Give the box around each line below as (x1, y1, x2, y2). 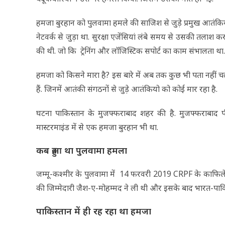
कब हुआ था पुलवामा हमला (36, 144, 127, 156)
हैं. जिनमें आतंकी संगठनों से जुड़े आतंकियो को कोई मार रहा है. (36, 83, 217, 94)
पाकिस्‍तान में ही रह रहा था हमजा (36, 204, 151, 217)
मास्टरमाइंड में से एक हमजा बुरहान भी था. (36, 121, 158, 133)
